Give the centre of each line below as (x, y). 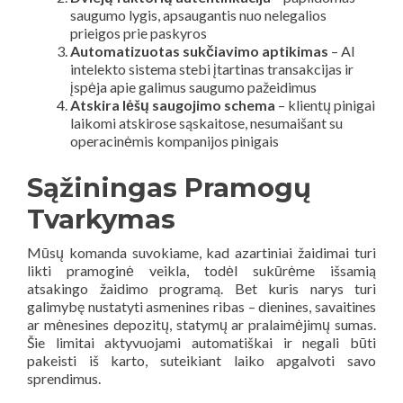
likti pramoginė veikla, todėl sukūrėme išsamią (201, 270)
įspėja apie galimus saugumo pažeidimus (193, 86)
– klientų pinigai (325, 104)
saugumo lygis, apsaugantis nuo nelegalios (198, 14)
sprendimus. (64, 378)
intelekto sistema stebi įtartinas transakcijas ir (212, 68)
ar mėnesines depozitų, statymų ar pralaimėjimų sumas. (201, 324)
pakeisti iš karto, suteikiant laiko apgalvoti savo (201, 360)
